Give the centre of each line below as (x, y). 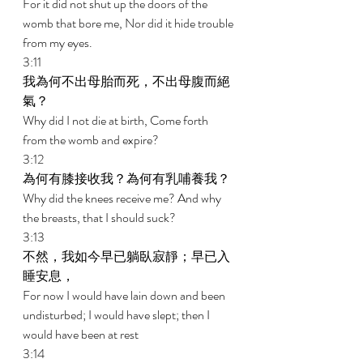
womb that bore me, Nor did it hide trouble (129, 23)
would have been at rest (82, 334)
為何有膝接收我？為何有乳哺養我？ (128, 179)
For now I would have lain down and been (125, 295)
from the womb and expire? (92, 140)
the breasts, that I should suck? (100, 218)
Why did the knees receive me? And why (123, 198)
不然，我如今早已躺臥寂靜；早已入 (126, 256)
